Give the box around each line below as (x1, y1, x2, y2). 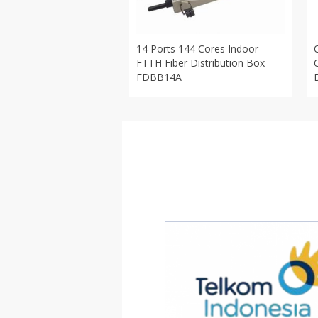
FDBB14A (136, 70, 182, 84)
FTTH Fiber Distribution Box (136, 56, 265, 70)
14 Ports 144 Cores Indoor (136, 42, 258, 55)
